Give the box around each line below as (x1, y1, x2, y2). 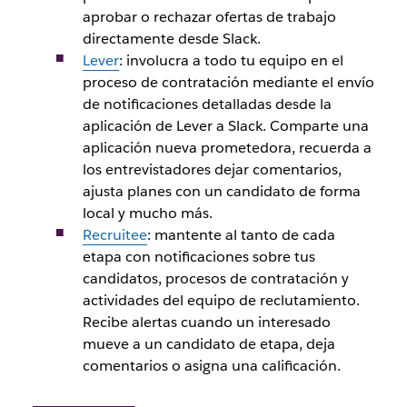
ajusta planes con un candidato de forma (82, 182, 361, 202)
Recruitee (82, 225, 147, 245)
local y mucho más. (82, 203, 213, 223)
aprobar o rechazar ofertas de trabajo (82, 7, 336, 27)
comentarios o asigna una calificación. (82, 356, 341, 376)
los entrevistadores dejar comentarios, (82, 160, 342, 180)
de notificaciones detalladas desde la (82, 94, 332, 114)
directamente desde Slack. (82, 29, 261, 49)
